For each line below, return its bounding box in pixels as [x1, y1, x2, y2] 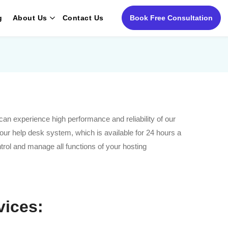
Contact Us [62, 14, 104, 22]
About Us [12, 14, 47, 22]
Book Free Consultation [129, 14, 213, 22]
